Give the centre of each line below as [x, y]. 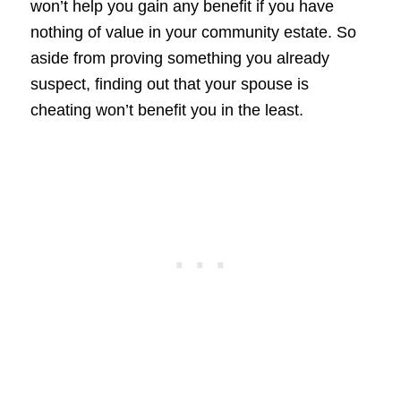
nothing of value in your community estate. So [193, 33]
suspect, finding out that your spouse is [169, 85]
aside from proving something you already [179, 59]
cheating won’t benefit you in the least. [166, 111]
